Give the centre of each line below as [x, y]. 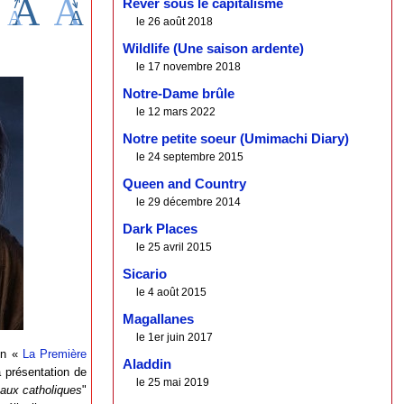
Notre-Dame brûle [179, 94]
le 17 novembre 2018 [189, 67]
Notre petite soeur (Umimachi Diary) [236, 139]
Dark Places [161, 230]
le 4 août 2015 [172, 293]
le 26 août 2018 [175, 22]
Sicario [145, 275]
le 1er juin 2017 [175, 338]
